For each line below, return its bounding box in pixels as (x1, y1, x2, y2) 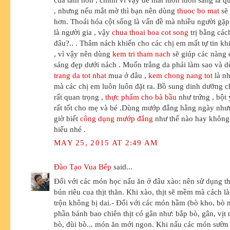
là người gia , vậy (54, 27, 112, 36)
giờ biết (54, 113, 80, 123)
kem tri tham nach (112, 49, 170, 58)
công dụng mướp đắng (80, 113, 153, 123)
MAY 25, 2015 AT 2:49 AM (54, 138, 158, 147)
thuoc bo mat (177, 6, 219, 15)
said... (111, 162, 132, 171)
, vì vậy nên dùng (54, 49, 112, 58)
